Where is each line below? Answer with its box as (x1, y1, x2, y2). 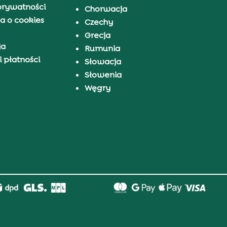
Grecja (84, 29, 110, 41)
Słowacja (84, 56, 121, 67)
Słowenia (84, 69, 122, 80)
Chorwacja (84, 3, 127, 14)
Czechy (84, 16, 113, 27)
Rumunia (84, 43, 120, 54)
